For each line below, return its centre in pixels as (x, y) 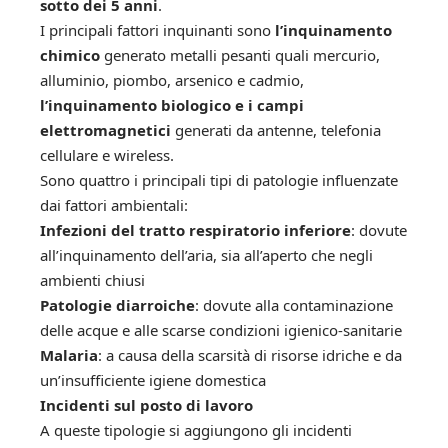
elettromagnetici (105, 129)
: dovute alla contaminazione (294, 304)
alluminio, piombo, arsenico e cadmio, (172, 79)
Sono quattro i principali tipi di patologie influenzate (219, 179)
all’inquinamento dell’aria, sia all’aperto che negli (206, 254)
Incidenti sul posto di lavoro (146, 404)
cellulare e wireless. (107, 154)
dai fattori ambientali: (114, 204)
